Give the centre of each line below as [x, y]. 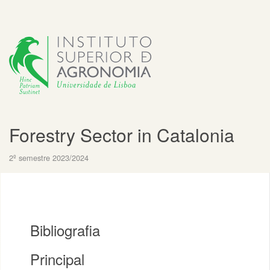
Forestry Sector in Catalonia [122, 135]
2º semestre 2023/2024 [49, 158]
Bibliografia [65, 230]
